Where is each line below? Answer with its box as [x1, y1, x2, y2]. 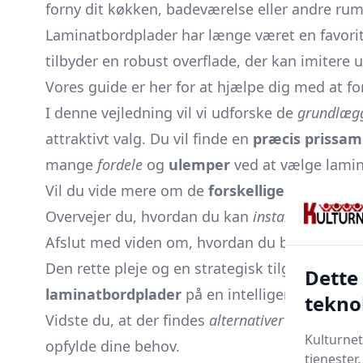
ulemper [169, 155, 230, 174]
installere [253, 207, 313, 226]
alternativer [209, 310, 284, 330]
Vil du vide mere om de [45, 181, 208, 200]
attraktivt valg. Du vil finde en [45, 129, 253, 148]
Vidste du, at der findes [45, 310, 209, 330]
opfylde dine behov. [45, 336, 180, 356]
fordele [97, 155, 143, 174]
